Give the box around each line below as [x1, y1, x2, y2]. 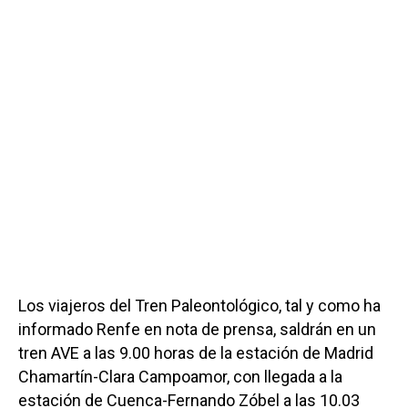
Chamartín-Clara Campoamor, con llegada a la [18, 367, 342, 387]
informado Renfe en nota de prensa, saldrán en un [18, 320, 376, 340]
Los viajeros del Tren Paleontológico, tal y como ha [18, 296, 381, 316]
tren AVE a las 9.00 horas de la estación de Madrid [18, 343, 373, 363]
